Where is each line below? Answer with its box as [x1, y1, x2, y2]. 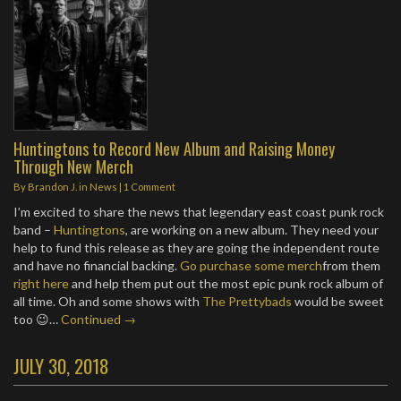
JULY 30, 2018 [13, 352, 109, 380]
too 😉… [13, 311, 61, 327]
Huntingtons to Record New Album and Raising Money [13, 136, 335, 160]
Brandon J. [28, 181, 77, 192]
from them [322, 258, 380, 273]
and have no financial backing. [13, 258, 180, 273]
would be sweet [292, 294, 384, 309]
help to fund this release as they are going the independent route [13, 240, 380, 255]
